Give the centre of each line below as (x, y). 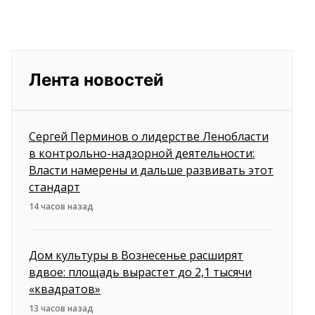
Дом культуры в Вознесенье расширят (136, 256)
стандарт (54, 187)
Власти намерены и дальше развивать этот (151, 171)
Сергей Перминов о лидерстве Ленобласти (149, 137)
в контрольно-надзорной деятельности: (142, 154)
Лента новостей (96, 80)
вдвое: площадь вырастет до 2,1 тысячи (140, 272)
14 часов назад (61, 207)
